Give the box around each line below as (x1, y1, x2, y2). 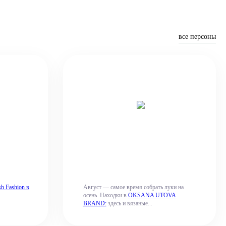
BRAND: (83, 200, 106, 207)
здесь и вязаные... (106, 200, 152, 207)
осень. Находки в (83, 192, 128, 199)
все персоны (179, 32, 216, 40)
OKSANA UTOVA (128, 192, 176, 199)
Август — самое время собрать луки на (83, 184, 184, 191)
